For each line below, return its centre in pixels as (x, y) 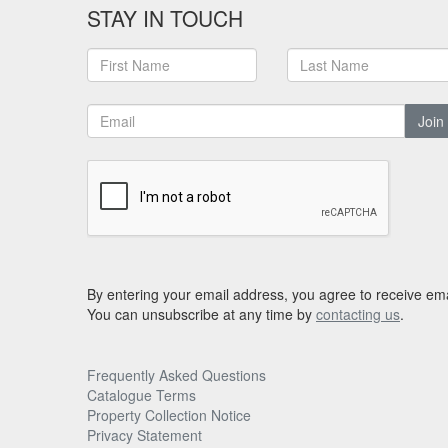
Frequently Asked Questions (176, 375)
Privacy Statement (144, 435)
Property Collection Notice (169, 415)
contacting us (358, 314)
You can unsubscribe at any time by (201, 314)
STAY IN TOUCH (165, 18)
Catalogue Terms (141, 395)
